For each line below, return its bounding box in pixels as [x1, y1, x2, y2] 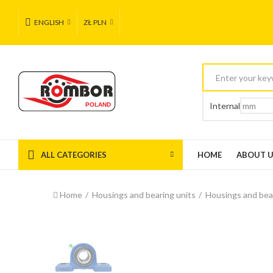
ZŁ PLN [83, 18, 107, 27]
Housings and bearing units [92, 190, 196, 200]
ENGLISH [34, 18, 64, 27]
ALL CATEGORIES [41, 149, 107, 160]
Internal [210, 101, 241, 111]
